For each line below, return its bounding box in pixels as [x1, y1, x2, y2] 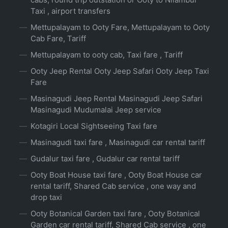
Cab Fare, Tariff [31, 34, 86, 44]
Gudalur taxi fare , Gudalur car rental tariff [31, 154, 180, 164]
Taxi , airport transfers [31, 6, 110, 16]
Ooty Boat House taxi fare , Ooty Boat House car [31, 170, 202, 180]
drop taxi [31, 192, 62, 203]
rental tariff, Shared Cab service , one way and [31, 181, 196, 191]
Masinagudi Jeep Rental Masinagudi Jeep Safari [31, 94, 203, 104]
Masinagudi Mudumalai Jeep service [31, 105, 161, 115]
